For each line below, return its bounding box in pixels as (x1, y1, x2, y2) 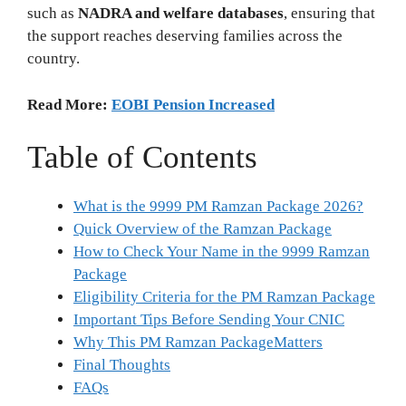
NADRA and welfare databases (78, 5, 284, 22)
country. (27, 50, 83, 67)
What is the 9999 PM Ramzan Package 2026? (73, 198, 363, 215)
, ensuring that (284, 5, 375, 22)
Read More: (27, 95, 111, 113)
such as (27, 5, 78, 22)
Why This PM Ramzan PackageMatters (73, 333, 323, 351)
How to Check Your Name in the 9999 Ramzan (73, 243, 370, 260)
